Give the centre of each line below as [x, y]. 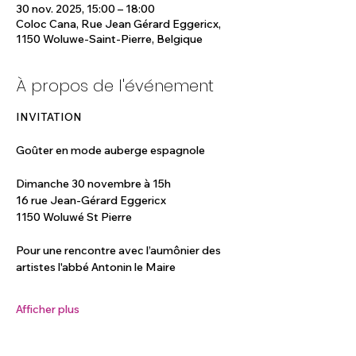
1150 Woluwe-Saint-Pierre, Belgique [109, 39]
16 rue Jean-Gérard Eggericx [91, 200]
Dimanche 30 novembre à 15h [93, 184]
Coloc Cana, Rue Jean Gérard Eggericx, [118, 24]
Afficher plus [48, 309]
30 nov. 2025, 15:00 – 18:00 [85, 9]
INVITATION [49, 117]
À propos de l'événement [115, 86]
